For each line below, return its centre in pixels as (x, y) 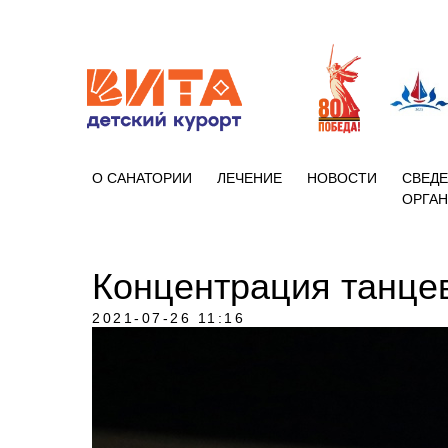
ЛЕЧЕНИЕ (249, 178)
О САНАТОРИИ (142, 178)
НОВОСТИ (342, 178)
